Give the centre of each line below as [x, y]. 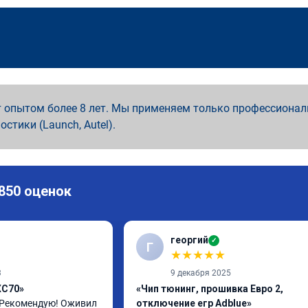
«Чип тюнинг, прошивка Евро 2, [210, 289]
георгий [189, 240]
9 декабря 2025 [201, 273]
